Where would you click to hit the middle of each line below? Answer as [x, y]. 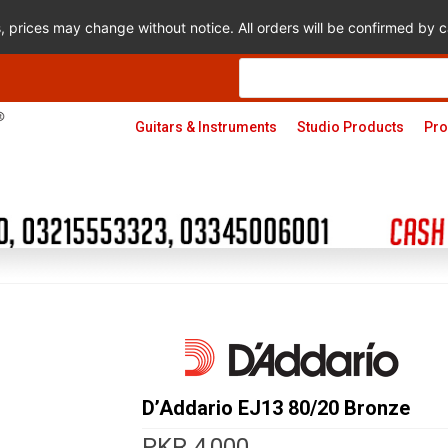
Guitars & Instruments [205, 127]
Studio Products [350, 127]
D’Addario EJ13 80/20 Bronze [275, 408]
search [261, 78]
